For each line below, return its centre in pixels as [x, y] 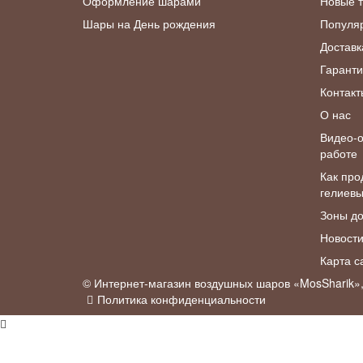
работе [338, 154]
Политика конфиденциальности [181, 299]
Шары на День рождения [149, 24]
